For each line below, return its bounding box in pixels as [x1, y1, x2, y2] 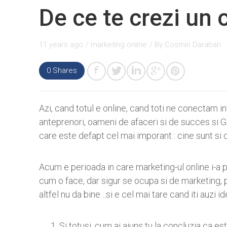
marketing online [91, 40, 147, 50]
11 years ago [39, 40, 83, 50]
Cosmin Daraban [165, 40, 221, 50]
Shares [51, 66, 77, 75]
